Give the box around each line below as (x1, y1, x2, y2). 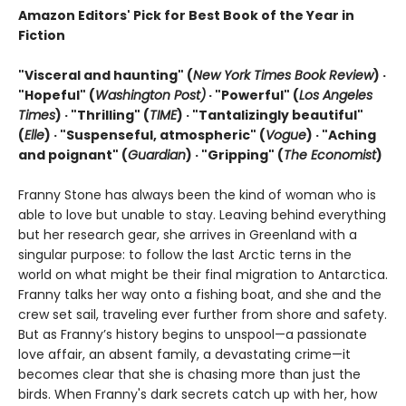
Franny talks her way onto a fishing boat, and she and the (18, 285, 382, 304)
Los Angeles (299, 85, 372, 104)
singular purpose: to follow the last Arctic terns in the (18, 245, 352, 264)
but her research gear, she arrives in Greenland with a (18, 225, 357, 244)
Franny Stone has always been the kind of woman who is (18, 185, 376, 204)
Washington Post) (95, 85, 206, 104)
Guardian (128, 145, 186, 164)
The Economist (284, 145, 376, 164)
